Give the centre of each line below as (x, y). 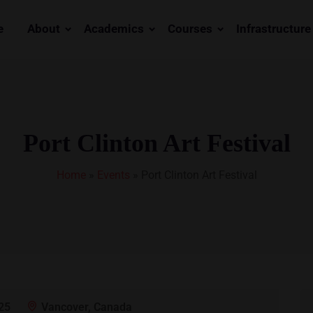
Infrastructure (274, 29)
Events (113, 175)
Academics (114, 29)
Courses (190, 29)
